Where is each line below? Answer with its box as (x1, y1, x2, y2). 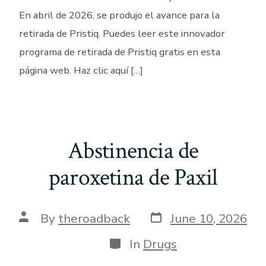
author (18, 220, 56, 237)
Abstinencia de (67, 135, 199, 167)
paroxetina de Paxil (49, 162, 217, 194)
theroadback (58, 210, 130, 227)
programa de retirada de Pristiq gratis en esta (18, 45, 220, 59)
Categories (107, 233, 169, 250)
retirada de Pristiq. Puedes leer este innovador (18, 27, 225, 41)
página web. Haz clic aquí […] (18, 64, 143, 78)
